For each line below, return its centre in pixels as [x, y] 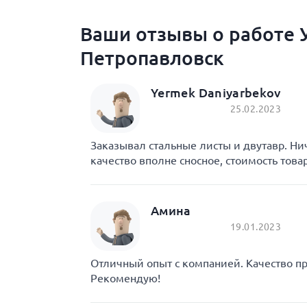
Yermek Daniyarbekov [216, 93]
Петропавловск [152, 58]
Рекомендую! [125, 278]
